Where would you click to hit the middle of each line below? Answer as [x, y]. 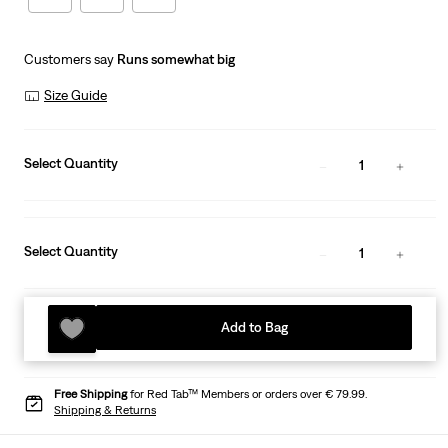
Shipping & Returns [105, 410]
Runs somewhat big [176, 59]
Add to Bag [254, 327]
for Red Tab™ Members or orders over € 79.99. [247, 394]
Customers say [70, 59]
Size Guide [75, 95]
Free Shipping [90, 394]
